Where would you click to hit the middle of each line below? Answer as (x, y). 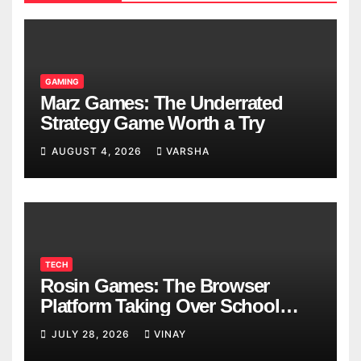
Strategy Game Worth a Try (152, 123)
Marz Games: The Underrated (162, 103)
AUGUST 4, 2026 (98, 151)
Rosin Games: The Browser (155, 286)
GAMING (62, 82)
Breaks (69, 326)
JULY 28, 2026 (92, 334)
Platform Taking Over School (160, 306)
